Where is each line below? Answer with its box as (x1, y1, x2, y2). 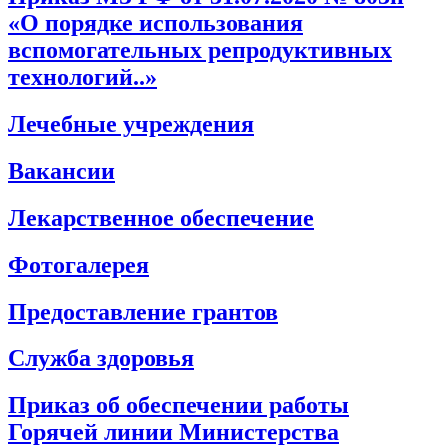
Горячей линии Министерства (8, 419, 339, 446)
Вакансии (8, 157, 115, 184)
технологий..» (8, 64, 157, 90)
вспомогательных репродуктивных (8, 37, 392, 63)
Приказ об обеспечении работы (8, 392, 349, 419)
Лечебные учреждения (8, 110, 254, 137)
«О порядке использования (8, 10, 303, 36)
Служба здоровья (8, 345, 194, 372)
